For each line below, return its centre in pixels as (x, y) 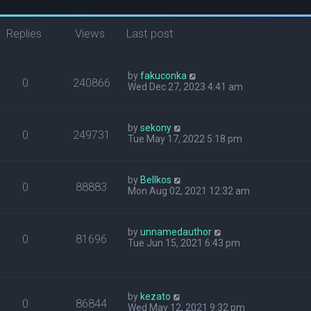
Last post (150, 33)
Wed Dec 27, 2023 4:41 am (186, 87)
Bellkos (156, 180)
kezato (156, 296)
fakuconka (164, 76)
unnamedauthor (176, 232)
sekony (156, 128)
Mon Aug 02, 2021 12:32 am (189, 191)
